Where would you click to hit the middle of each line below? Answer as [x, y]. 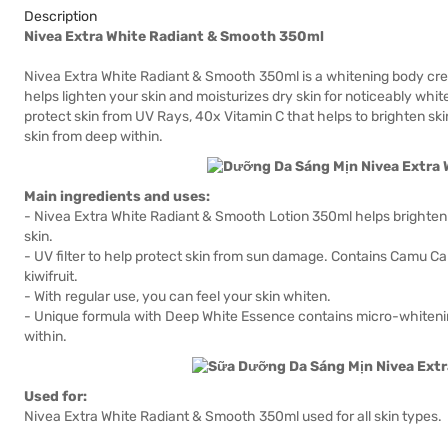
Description [60, 16]
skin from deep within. [93, 136]
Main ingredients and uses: [117, 196]
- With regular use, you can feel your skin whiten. [177, 296]
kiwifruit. [51, 276]
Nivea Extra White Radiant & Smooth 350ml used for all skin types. [233, 416]
